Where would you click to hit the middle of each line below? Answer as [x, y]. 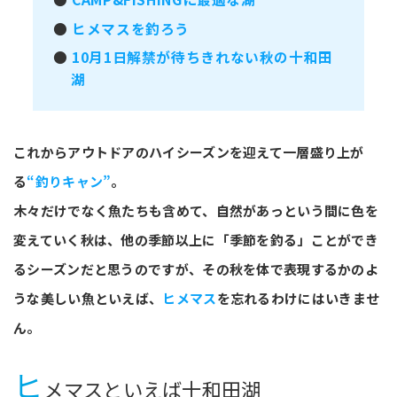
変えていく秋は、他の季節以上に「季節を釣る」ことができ [196, 239]
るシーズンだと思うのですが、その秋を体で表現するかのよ [196, 269]
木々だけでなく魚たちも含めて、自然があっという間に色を [196, 210]
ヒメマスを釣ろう [131, 28]
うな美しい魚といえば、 [88, 298]
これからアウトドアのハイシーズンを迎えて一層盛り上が [189, 152]
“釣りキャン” [69, 181]
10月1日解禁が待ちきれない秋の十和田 [202, 58]
